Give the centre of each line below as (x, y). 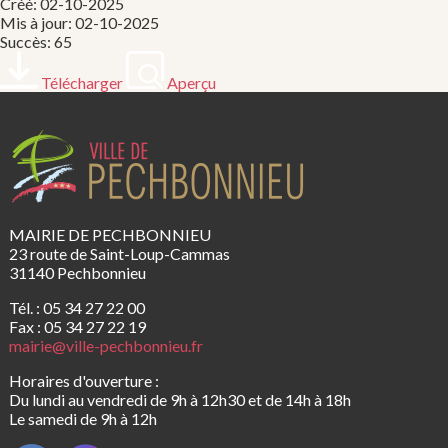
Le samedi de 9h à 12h (82, 418)
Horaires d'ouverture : (83, 380)
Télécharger (82, 82)
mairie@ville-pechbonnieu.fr (105, 345)
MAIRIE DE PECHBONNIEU (109, 234)
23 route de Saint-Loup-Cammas (119, 253)
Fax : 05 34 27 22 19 (77, 326)
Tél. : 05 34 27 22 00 (76, 307)
